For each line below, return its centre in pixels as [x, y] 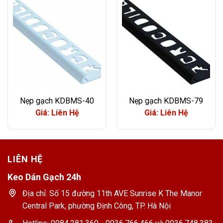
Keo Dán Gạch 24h [44, 177]
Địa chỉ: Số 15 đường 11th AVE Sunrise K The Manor [112, 193]
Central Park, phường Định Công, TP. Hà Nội [97, 206]
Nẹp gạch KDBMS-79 [166, 101]
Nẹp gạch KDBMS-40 [57, 101]
